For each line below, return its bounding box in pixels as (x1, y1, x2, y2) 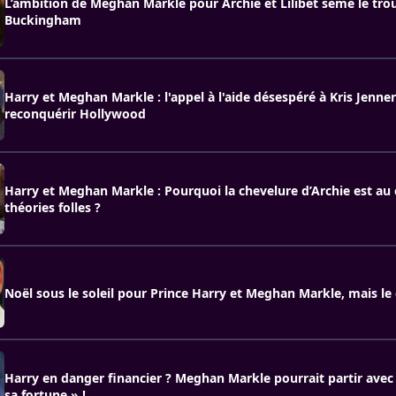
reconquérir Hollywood (4, 105, 146, 122)
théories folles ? (4, 199, 101, 216)
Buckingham (4, 11, 81, 28)
